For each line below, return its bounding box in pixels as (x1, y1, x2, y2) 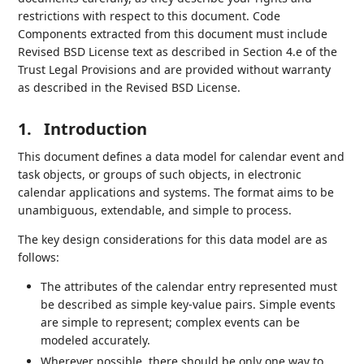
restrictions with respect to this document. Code (18, 8, 281, 24)
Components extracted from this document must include (18, 26, 328, 42)
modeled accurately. (41, 332, 151, 349)
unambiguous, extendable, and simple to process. (18, 202, 292, 219)
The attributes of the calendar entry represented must (41, 279, 338, 295)
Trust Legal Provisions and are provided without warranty (18, 62, 331, 78)
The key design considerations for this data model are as (18, 232, 328, 248)
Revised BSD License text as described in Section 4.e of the (18, 44, 338, 60)
